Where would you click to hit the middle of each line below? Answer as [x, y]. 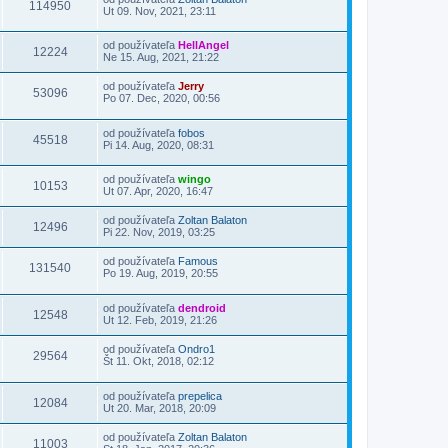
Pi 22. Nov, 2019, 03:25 [159, 232]
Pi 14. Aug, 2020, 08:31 [158, 144]
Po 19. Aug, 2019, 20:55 [160, 273]
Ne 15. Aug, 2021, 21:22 [161, 57]
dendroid [202, 308]
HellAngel [203, 45]
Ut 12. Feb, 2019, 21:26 [160, 320]
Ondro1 [196, 349]
